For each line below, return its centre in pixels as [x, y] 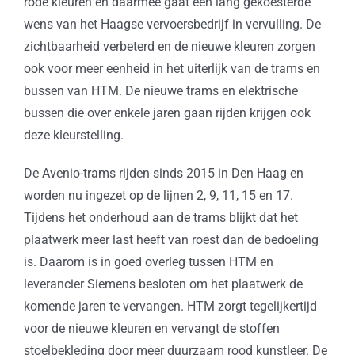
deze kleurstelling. [73, 136]
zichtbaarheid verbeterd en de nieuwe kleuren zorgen [169, 47]
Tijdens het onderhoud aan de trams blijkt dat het [160, 218]
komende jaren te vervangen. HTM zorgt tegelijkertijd [170, 307]
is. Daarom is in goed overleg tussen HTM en [148, 262]
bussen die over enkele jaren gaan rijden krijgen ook [167, 113]
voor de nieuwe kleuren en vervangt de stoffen [151, 329]
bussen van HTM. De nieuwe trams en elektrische [160, 91]
